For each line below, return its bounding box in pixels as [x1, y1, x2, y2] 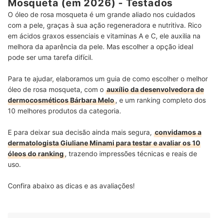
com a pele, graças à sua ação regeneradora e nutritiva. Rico [8, 21, 201, 30]
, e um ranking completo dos [115, 96, 206, 105]
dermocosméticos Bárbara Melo [8, 96, 114, 105]
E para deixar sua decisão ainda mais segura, [8, 128, 154, 137]
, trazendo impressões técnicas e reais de [65, 149, 197, 158]
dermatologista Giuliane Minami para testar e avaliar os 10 [8, 139, 200, 147]
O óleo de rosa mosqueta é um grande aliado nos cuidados [8, 10, 195, 19]
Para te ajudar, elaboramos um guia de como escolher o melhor [8, 74, 208, 83]
